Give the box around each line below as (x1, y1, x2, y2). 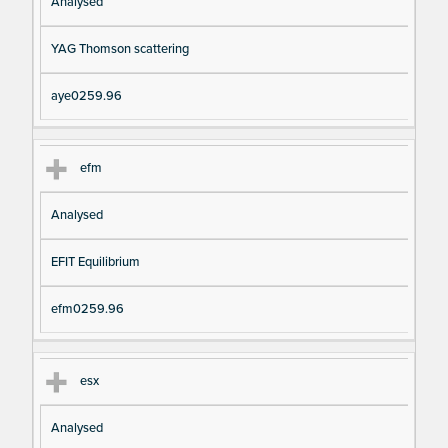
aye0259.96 (50, 87, 122, 104)
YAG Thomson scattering (50, 40, 189, 57)
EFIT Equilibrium (50, 254, 140, 271)
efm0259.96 (50, 301, 124, 318)
